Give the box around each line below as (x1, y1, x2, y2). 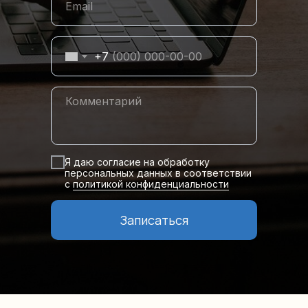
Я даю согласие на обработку (65, 155, 210, 168)
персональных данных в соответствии (65, 166, 252, 179)
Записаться (120, 211, 188, 228)
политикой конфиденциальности (73, 177, 229, 190)
